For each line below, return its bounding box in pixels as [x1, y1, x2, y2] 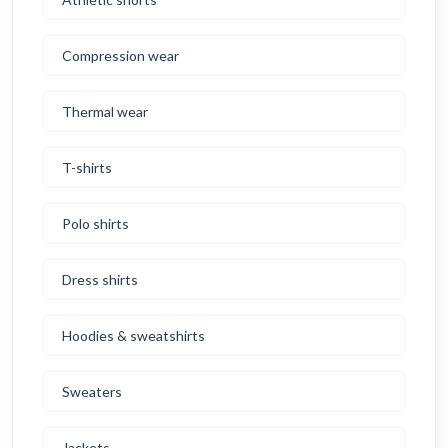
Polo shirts [62, 215, 129, 233]
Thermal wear [62, 103, 148, 121]
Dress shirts [62, 271, 138, 289]
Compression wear [62, 47, 179, 65]
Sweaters [62, 383, 122, 401]
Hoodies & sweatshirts [62, 327, 205, 345]
